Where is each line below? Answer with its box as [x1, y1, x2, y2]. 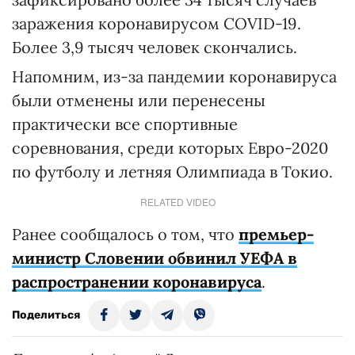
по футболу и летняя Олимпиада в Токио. [12, 162, 333, 181]
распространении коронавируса [12, 272, 261, 292]
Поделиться [12, 308, 80, 322]
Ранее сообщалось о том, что [12, 224, 239, 244]
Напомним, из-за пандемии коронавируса [12, 67, 337, 86]
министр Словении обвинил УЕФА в [12, 248, 297, 268]
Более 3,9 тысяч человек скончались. [12, 37, 297, 57]
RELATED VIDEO [139, 195, 216, 208]
